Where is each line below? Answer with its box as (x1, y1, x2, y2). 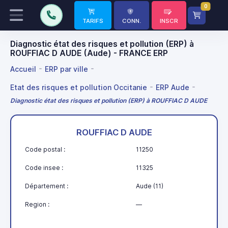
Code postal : (25, 146, 65, 154)
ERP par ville (45, 64, 88, 73)
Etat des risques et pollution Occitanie (10, 82, 147, 92)
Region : (25, 201, 49, 209)
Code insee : (25, 164, 63, 172)
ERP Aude (156, 82, 189, 92)
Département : (25, 182, 68, 190)
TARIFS (82, 17, 103, 24)
